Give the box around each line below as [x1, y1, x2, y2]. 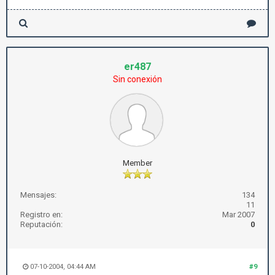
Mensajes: [20, 190, 56, 199]
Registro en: [20, 210, 63, 219]
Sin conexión [113, 74, 162, 84]
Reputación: [20, 220, 63, 229]
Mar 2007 [222, 210, 255, 219]
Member [123, 158, 152, 168]
